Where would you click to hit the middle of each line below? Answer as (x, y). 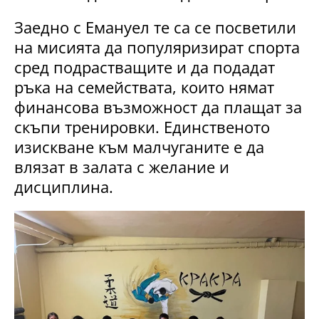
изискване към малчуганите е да (139, 146)
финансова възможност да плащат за (158, 106)
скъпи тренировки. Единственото (142, 126)
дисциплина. (64, 186)
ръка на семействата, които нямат (144, 87)
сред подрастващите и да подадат (145, 67)
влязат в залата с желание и (122, 166)
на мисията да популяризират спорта (157, 47)
